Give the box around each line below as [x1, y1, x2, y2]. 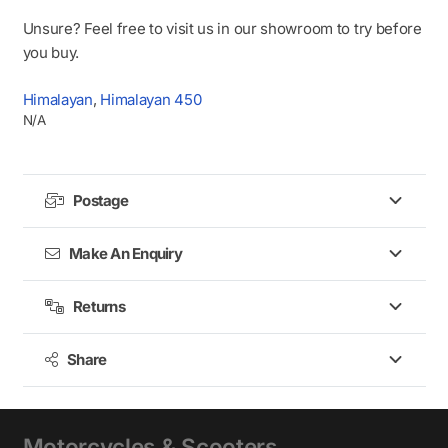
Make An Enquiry [69, 243, 182, 263]
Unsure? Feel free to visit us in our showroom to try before [22, 19, 422, 39]
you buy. [22, 43, 80, 63]
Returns [73, 296, 125, 316]
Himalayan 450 [100, 89, 202, 109]
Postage [73, 190, 128, 210]
